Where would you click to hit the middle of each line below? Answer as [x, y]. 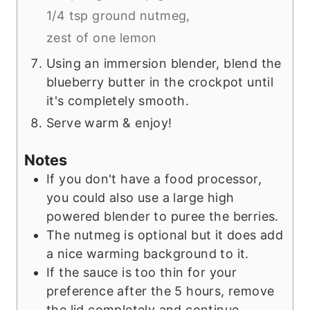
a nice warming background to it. [148, 253]
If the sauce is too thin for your [142, 272]
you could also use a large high [140, 197]
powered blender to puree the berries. [163, 216]
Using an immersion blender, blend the [164, 63]
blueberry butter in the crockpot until [160, 82]
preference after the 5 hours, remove [161, 291]
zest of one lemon [102, 37]
